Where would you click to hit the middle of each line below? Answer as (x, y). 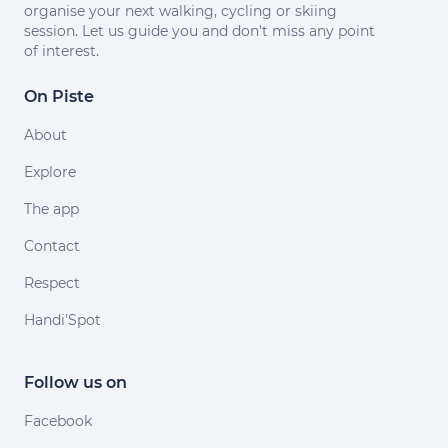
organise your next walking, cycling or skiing (180, 11)
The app (51, 209)
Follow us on (75, 382)
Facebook (58, 421)
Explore (50, 172)
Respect (52, 283)
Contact (52, 246)
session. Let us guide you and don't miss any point (199, 31)
